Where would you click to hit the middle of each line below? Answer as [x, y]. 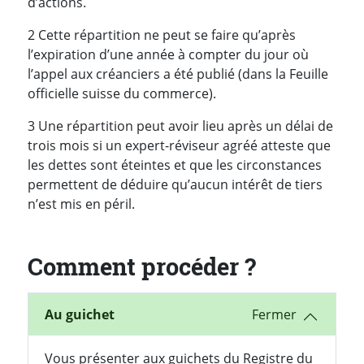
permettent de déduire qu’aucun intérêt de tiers [175, 184]
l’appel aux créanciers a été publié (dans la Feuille [178, 74]
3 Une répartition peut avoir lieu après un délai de [180, 126]
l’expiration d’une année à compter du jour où [168, 54]
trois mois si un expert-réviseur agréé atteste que [179, 145]
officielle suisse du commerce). [122, 93]
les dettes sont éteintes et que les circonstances [175, 165]
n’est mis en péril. [81, 204]
